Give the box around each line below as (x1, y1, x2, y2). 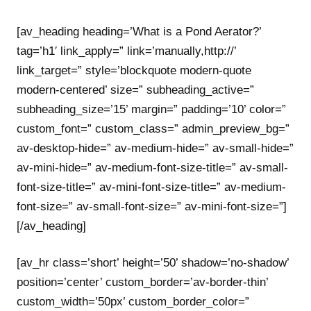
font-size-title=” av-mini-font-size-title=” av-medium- (17, 180, 286, 194)
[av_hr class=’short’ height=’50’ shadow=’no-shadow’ (17, 256, 289, 269)
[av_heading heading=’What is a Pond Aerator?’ (17, 24, 261, 38)
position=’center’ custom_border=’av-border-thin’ (17, 276, 268, 289)
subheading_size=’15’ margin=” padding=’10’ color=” (17, 102, 286, 116)
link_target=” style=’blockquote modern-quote (17, 63, 251, 77)
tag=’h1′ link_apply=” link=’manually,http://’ (17, 44, 236, 58)
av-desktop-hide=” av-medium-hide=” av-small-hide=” (17, 141, 294, 155)
